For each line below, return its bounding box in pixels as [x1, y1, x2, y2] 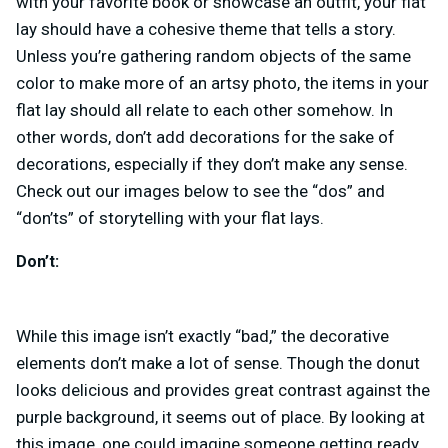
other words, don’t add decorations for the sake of [16, 127, 395, 148]
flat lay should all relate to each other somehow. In [16, 100, 393, 121]
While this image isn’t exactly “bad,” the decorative [16, 326, 389, 347]
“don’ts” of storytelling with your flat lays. [16, 208, 324, 229]
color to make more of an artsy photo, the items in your [16, 73, 429, 94]
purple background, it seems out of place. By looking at [16, 407, 425, 428]
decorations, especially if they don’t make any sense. [16, 154, 408, 175]
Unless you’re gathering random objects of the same [16, 46, 411, 67]
